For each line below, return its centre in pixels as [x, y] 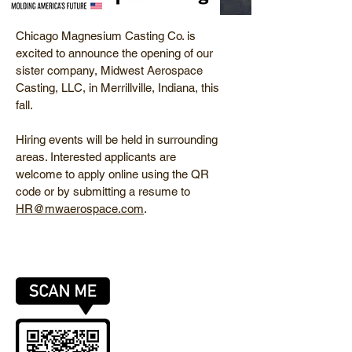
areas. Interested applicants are [96, 157]
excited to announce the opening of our [114, 53]
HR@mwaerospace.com [80, 209]
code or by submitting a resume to [103, 191]
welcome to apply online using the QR [112, 174]
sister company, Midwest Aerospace [109, 70]
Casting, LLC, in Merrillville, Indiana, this [117, 88]
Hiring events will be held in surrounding [117, 139]
